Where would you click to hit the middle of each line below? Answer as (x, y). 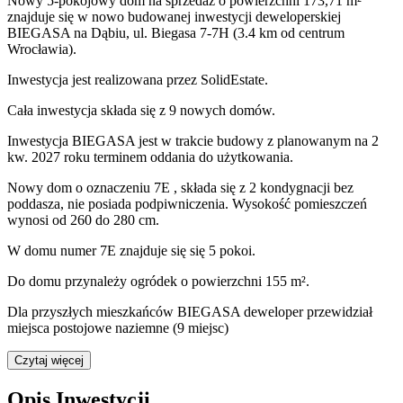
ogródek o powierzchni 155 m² (218, 282)
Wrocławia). (42, 49)
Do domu (36, 282)
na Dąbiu (100, 33)
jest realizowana (117, 80)
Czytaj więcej (49, 361)
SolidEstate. (234, 80)
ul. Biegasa (165, 33)
